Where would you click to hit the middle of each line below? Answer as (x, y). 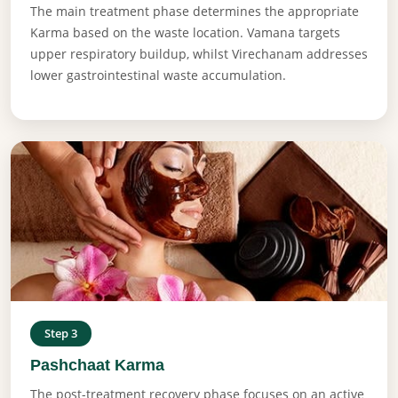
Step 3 (61, 333)
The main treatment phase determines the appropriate (195, 11)
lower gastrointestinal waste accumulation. (158, 75)
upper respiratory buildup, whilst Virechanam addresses (199, 53)
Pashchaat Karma (97, 364)
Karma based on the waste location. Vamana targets (185, 32)
